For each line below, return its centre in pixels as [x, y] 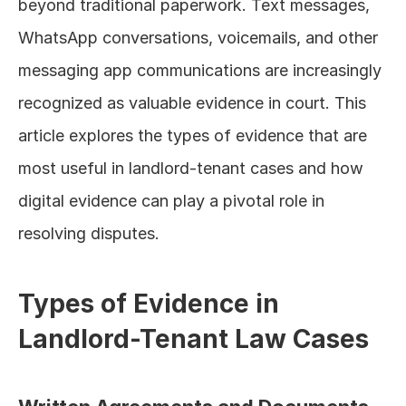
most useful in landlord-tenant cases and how [191, 168]
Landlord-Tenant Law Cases [193, 339]
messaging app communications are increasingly [200, 70]
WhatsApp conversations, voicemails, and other [198, 38]
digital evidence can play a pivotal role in [171, 201]
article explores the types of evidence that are [193, 135]
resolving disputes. [89, 233]
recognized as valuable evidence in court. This [192, 103]
